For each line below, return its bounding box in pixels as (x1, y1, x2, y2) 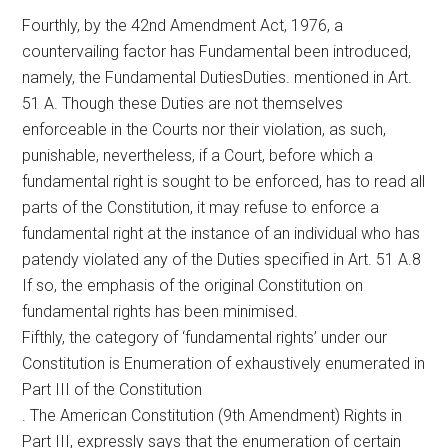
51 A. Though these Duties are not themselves (22, 93, 344, 113)
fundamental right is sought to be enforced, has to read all (22, 171, 426, 191)
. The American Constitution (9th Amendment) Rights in (22, 405, 403, 425)
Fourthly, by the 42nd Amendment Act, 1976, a (22, 15, 344, 35)
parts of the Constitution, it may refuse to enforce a (22, 197, 380, 217)
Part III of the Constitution (22, 379, 203, 399)
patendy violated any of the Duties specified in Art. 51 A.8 (22, 249, 422, 269)
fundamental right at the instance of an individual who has (22, 223, 421, 243)
